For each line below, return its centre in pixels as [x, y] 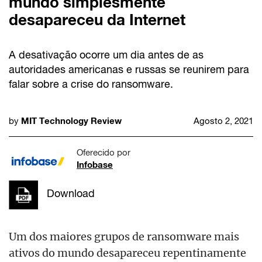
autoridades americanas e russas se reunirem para [129, 69]
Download [71, 194]
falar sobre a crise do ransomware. [91, 84]
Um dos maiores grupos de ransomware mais [124, 236]
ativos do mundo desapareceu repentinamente [127, 252]
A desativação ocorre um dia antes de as [106, 54]
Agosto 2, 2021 [223, 120]
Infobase [95, 164]
